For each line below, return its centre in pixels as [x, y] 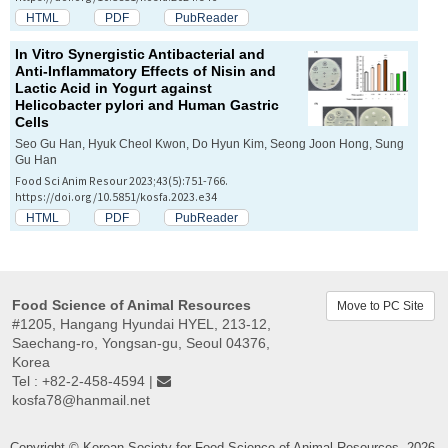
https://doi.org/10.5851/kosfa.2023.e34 [116, 197]
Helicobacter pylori [79, 105]
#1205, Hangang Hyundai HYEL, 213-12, [141, 324]
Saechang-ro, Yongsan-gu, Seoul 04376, [141, 343]
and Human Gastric [211, 105]
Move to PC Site [380, 306]
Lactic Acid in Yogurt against [113, 88]
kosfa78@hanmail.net [81, 400]
